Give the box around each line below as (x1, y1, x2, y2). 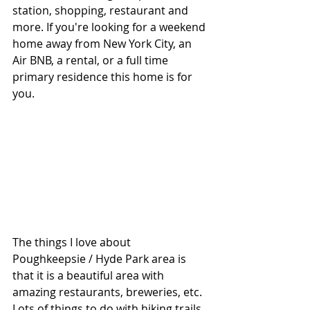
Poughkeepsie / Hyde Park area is (12, 250, 189, 266)
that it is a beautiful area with (12, 267, 167, 283)
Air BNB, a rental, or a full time (12, 53, 171, 68)
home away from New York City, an (12, 36, 194, 51)
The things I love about (12, 234, 134, 250)
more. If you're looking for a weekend (12, 19, 208, 35)
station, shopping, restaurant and (12, 3, 191, 18)
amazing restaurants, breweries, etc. (12, 284, 208, 300)
